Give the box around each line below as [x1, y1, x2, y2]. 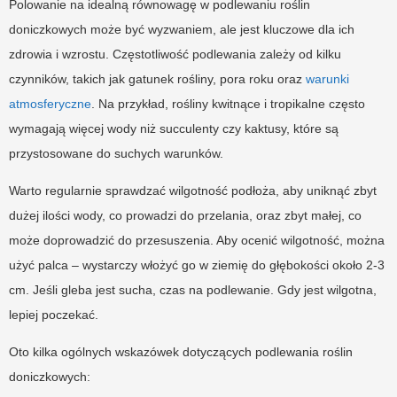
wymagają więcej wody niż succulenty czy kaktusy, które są [9, 121, 339, 136]
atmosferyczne [9, 97, 91, 112]
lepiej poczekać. [9, 307, 98, 323]
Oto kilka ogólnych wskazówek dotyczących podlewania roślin [9, 345, 353, 360]
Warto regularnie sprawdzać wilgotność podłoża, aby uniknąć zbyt [9, 183, 377, 198]
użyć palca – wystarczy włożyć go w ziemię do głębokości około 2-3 [9, 258, 385, 273]
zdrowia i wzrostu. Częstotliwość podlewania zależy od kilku [9, 47, 341, 62]
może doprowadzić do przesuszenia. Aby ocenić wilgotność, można [9, 233, 385, 248]
